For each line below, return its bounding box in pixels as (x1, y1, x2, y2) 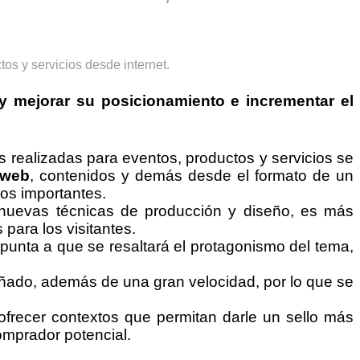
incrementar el (239, 92, 354, 109)
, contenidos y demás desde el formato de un (30, 166, 354, 184)
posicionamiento (100, 92, 225, 109)
